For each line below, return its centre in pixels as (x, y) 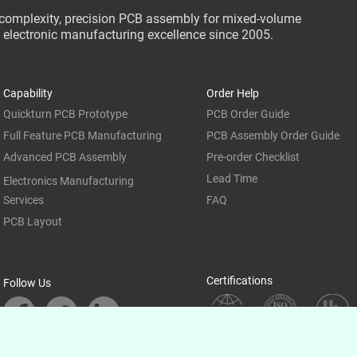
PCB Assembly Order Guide (273, 136)
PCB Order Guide (247, 114)
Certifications (239, 281)
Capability (27, 94)
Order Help (232, 94)
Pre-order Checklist (253, 157)
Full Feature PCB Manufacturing (82, 136)
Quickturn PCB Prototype (65, 114)
